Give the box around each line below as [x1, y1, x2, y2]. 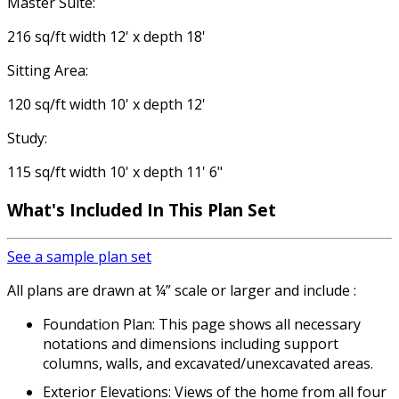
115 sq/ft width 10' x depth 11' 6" [7, 162, 223, 183]
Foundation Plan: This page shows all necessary [43, 313, 361, 334]
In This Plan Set [147, 198, 276, 221]
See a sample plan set [7, 246, 151, 266]
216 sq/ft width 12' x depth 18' [7, 27, 206, 47]
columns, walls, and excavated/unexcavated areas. [43, 353, 373, 373]
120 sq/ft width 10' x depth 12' [7, 94, 206, 115]
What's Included [7, 198, 147, 221]
